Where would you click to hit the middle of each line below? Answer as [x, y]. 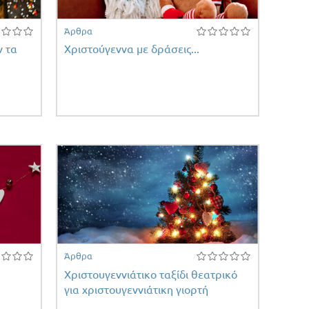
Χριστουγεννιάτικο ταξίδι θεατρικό [150, 274]
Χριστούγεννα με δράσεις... [131, 49]
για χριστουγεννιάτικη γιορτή [136, 289]
